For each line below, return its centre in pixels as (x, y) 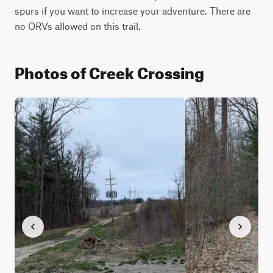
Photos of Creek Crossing (109, 70)
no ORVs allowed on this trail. (78, 26)
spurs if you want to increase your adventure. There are (133, 11)
